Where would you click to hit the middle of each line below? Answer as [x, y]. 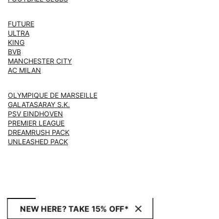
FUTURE [21, 24]
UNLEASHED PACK [38, 142]
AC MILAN [24, 70]
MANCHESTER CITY [40, 61]
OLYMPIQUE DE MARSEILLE [53, 95]
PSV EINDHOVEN [35, 114]
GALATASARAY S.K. [39, 104]
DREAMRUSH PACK [39, 132]
